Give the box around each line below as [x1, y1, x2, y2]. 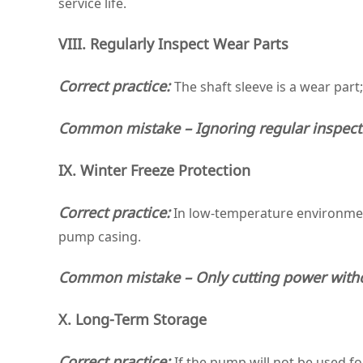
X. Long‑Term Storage [58, 310, 207, 329]
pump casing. [58, 228, 141, 246]
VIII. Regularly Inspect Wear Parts [58, 34, 288, 53]
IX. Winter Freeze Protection [58, 160, 250, 180]
